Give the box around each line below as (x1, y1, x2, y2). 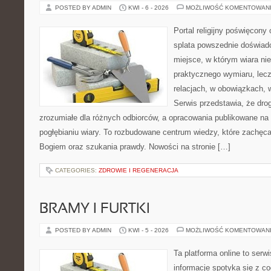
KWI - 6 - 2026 (128, 4, 169, 11)
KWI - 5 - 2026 (128, 227, 169, 233)
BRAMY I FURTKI (39, 203, 150, 216)
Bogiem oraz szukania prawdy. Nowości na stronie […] (39, 142, 230, 151)
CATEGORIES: (55, 167, 99, 174)
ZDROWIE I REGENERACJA (99, 167, 178, 174)
